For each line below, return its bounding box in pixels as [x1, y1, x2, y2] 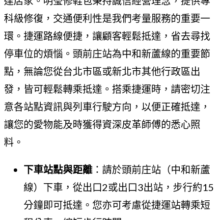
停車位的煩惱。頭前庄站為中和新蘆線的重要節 [4, 47, 210, 59]
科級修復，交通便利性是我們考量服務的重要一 [4, 12, 210, 24]
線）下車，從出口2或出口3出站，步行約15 [24, 181, 214, 193]
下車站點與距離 [24, 163, 92, 175]
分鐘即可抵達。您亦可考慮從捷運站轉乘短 [24, 198, 210, 211]
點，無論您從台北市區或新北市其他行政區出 [4, 65, 200, 77]
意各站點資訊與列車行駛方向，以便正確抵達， [4, 100, 210, 112]
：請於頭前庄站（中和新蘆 [92, 163, 210, 175]
